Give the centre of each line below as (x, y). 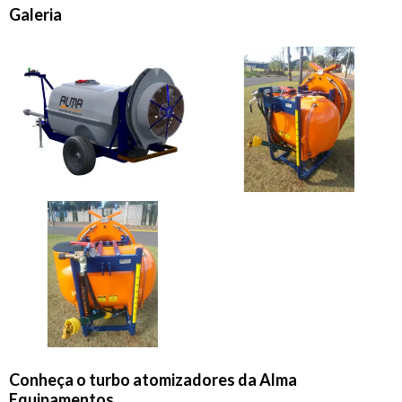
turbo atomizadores (162, 379)
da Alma (266, 379)
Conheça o (49, 379)
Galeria (35, 14)
